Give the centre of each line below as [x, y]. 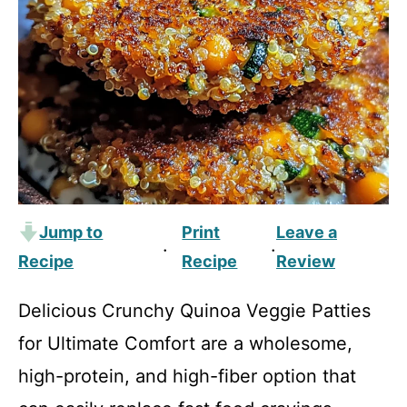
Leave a [306, 232]
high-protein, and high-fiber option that [187, 376]
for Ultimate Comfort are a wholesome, [185, 343]
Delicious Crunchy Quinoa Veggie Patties [194, 311]
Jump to [71, 232]
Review [305, 261]
